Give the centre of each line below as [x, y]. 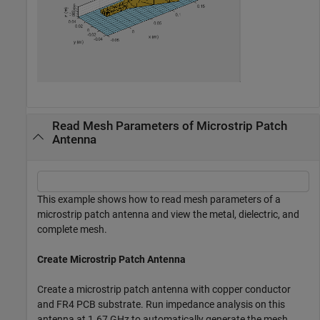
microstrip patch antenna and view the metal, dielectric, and [168, 214]
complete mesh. [72, 229]
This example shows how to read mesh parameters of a [159, 199]
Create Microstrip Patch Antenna [111, 259]
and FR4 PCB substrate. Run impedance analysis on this [161, 304]
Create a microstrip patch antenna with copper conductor [164, 289]
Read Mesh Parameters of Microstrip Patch [169, 126]
